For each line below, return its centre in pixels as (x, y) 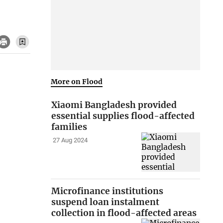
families (69, 127)
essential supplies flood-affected (123, 116)
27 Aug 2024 (70, 140)
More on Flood (77, 81)
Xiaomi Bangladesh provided (114, 105)
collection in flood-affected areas (124, 213)
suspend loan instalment (106, 202)
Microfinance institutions (108, 191)
